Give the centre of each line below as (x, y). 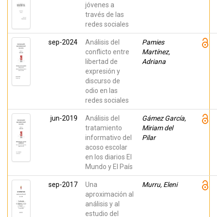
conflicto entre (107, 52)
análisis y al (102, 204)
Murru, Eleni (160, 185)
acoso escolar (106, 147)
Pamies (153, 42)
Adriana (154, 62)
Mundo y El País (109, 167)
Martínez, (156, 52)
